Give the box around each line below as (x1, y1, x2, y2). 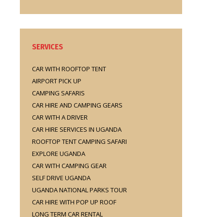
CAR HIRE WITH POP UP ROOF (32, 198, 116, 206)
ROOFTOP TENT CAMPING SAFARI (32, 137, 127, 146)
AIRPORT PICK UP (32, 77, 81, 85)
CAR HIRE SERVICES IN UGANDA (32, 125, 122, 134)
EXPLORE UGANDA (32, 149, 85, 158)
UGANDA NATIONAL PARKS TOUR (32, 186, 127, 194)
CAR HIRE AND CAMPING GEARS (32, 101, 123, 109)
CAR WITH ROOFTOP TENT (32, 64, 106, 73)
